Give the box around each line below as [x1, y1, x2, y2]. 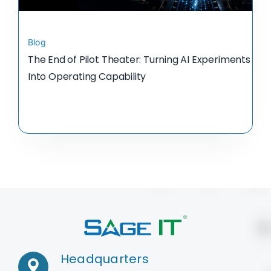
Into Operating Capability [27, 70, 146, 84]
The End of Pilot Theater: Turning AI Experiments [27, 53, 250, 67]
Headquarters [60, 250, 149, 268]
